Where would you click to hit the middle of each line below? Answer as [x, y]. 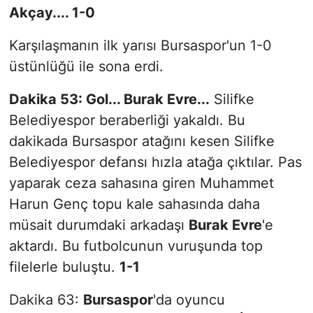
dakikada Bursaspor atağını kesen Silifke [141, 141]
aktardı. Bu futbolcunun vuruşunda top [136, 246]
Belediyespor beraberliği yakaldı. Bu [127, 120]
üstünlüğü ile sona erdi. [86, 66]
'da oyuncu [189, 299]
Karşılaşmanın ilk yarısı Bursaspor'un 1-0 [140, 45]
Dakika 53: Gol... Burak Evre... [109, 99]
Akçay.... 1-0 [52, 12]
